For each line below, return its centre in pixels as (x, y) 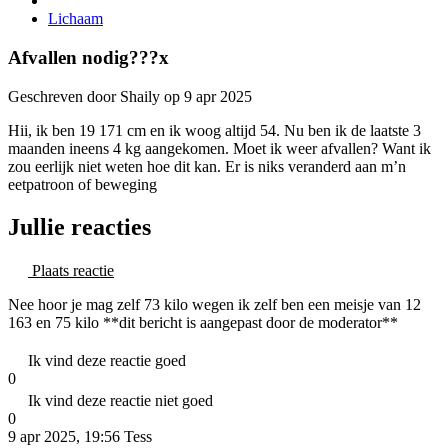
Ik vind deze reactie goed (107, 360)
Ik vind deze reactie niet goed (120, 400)
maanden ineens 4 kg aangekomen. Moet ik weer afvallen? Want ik (219, 148)
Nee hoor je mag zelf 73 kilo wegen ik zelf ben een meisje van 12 (214, 304)
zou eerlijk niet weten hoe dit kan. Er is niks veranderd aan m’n (207, 166)
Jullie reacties (79, 226)
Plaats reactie (71, 270)
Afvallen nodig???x (88, 58)
